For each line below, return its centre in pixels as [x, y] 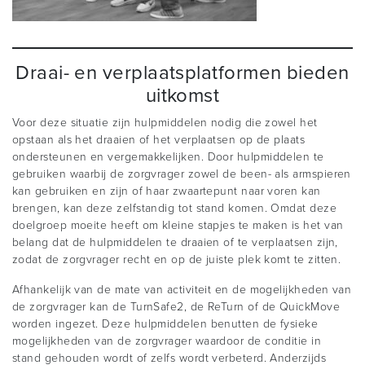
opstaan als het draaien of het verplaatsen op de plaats [159, 140]
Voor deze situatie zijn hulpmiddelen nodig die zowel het [165, 123]
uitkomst [182, 96]
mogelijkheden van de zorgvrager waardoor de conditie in [167, 341]
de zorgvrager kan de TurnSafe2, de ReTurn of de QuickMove [176, 307]
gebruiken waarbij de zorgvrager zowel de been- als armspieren [182, 174]
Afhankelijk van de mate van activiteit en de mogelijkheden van [182, 290]
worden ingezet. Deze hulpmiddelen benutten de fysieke [165, 324]
